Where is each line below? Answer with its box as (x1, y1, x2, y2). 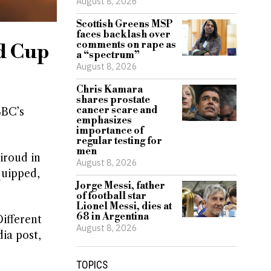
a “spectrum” (76, 49, 140, 61)
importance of (76, 125, 143, 137)
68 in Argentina (76, 211, 149, 223)
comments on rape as (76, 39, 176, 51)
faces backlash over (76, 28, 171, 41)
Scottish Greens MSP (76, 18, 173, 30)
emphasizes (76, 114, 132, 126)
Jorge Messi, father (76, 180, 165, 192)
